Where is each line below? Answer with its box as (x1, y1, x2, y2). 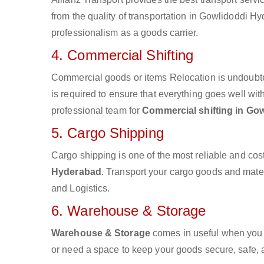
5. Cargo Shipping (51, 125, 164, 141)
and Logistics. (51, 183, 110, 193)
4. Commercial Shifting (51, 47, 194, 63)
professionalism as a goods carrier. (51, 28, 199, 38)
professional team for (51, 105, 143, 115)
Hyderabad (51, 167, 101, 177)
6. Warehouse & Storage (51, 203, 206, 219)
